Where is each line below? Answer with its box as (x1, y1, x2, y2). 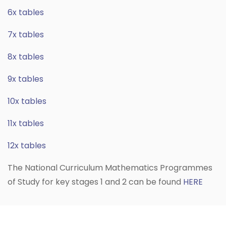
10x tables (8, 95, 46, 107)
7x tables (8, 29, 44, 41)
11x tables (8, 118, 44, 130)
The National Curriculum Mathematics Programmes (8, 162, 212, 174)
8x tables (8, 51, 44, 63)
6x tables (8, 7, 44, 19)
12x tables (8, 140, 46, 152)
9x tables (8, 73, 43, 85)
